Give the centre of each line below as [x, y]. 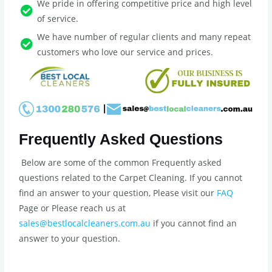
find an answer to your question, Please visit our [118, 192]
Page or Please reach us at [73, 208]
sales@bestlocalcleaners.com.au [85, 223]
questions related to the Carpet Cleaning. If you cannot [131, 177]
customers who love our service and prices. [125, 52]
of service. [58, 19]
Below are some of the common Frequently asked [121, 162]
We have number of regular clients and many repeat [144, 37]
